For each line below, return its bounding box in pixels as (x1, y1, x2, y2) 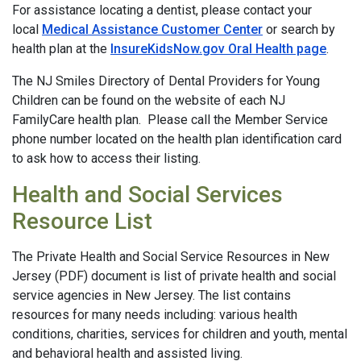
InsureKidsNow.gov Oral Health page (110, 41, 326, 56)
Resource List (12, 208, 152, 234)
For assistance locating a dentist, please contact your (12, 2, 312, 18)
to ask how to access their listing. (12, 151, 201, 166)
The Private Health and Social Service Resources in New (12, 249, 330, 264)
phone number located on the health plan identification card (12, 131, 342, 147)
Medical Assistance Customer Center (42, 22, 263, 37)
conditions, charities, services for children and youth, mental (12, 326, 347, 342)
